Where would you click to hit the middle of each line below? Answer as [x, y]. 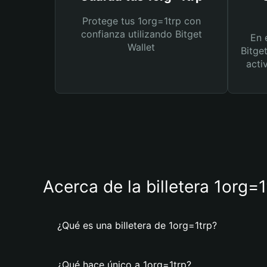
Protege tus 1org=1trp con [141, 21]
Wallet [141, 47]
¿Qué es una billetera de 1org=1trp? [137, 225]
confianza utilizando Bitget [141, 34]
